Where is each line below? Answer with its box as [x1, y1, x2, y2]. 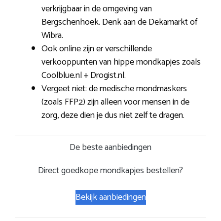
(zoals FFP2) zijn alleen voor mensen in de [41, 95, 189, 110]
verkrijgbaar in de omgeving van [41, 1, 152, 17]
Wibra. [41, 28, 63, 43]
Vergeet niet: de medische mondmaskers [41, 81, 187, 97]
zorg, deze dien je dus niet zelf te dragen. [41, 108, 184, 123]
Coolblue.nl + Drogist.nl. [41, 68, 126, 83]
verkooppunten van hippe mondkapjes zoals [41, 55, 201, 70]
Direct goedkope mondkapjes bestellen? [38, 163, 183, 179]
